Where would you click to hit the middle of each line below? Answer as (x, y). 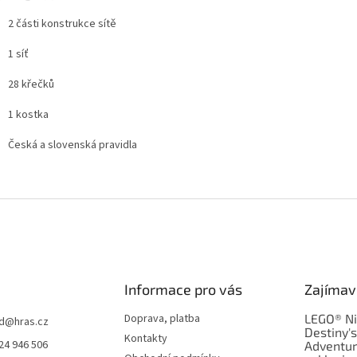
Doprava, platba (162, 319)
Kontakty (145, 339)
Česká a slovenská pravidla (73, 145)
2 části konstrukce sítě (62, 24)
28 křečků (31, 85)
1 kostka (28, 115)
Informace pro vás (183, 290)
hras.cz (31, 322)
